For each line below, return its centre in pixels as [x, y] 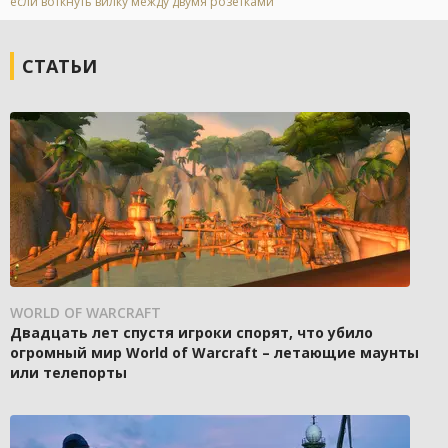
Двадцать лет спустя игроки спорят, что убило [191, 333]
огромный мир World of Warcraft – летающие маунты [214, 353]
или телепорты [68, 373]
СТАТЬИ [59, 66]
